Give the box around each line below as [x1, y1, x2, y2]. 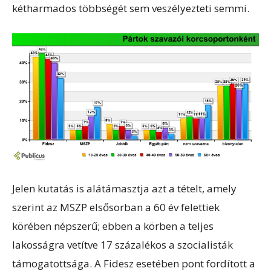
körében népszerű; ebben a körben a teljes [12, 219, 214, 233]
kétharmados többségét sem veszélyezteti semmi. [12, 1, 249, 16]
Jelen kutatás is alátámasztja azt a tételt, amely [12, 181, 237, 196]
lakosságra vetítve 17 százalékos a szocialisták [12, 238, 233, 252]
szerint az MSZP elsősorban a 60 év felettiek [12, 200, 220, 215]
